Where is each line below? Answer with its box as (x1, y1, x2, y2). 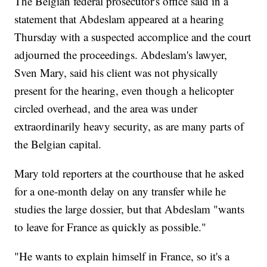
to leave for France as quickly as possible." (14, 219, 207, 235)
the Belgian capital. (14, 136, 102, 152)
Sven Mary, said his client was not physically (14, 65, 219, 80)
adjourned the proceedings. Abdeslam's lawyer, (14, 47, 228, 63)
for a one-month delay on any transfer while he (14, 184, 226, 199)
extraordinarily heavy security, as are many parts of (14, 119, 244, 134)
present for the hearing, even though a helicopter (14, 83, 234, 98)
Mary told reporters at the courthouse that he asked (14, 166, 245, 181)
